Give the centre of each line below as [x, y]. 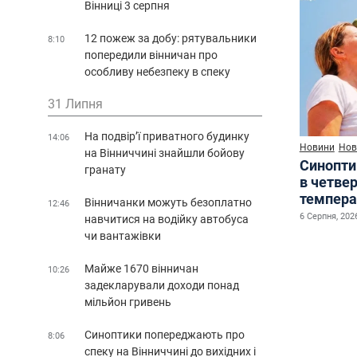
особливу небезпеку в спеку [157, 71]
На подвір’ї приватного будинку [167, 136]
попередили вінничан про [151, 55]
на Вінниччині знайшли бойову [165, 153]
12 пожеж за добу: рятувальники [171, 38]
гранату [105, 169]
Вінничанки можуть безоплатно [168, 202]
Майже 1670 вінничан [141, 268]
